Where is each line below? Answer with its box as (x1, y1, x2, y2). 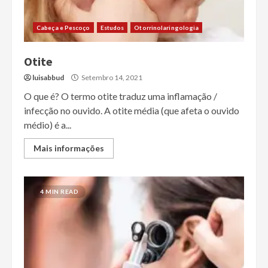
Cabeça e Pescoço (36, 24, 90, 32)
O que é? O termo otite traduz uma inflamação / (24, 90, 217, 102)
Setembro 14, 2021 (80, 73, 142, 83)
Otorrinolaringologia (134, 24, 199, 32)
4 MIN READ (40, 188, 78, 196)
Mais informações (33, 143, 104, 154)
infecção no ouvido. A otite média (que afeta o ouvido (24, 105, 239, 117)
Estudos (100, 24, 124, 32)
